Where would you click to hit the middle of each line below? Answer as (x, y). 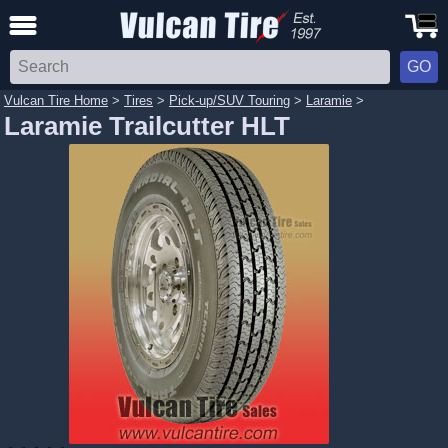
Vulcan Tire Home (56, 100)
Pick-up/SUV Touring (229, 100)
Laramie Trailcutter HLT (147, 125)
